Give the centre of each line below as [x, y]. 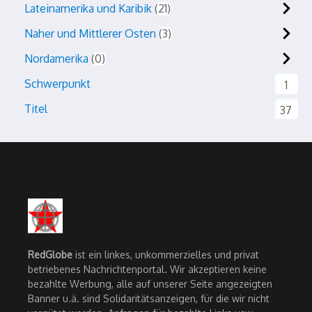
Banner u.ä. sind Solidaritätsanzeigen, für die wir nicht [149, 298]
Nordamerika [56, 58]
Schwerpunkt [57, 84]
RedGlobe [50, 255]
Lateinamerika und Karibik [88, 8]
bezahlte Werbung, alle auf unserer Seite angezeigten [150, 284]
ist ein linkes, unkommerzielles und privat [166, 255]
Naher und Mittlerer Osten [90, 33]
